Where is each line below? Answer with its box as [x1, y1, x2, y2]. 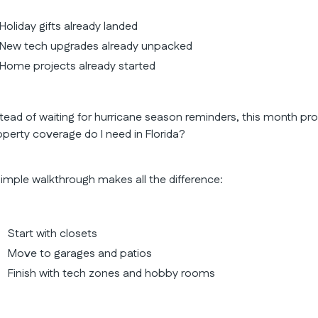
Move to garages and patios [8, 245, 153, 262]
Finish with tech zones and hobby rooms [8, 265, 216, 282]
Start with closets [8, 225, 98, 242]
